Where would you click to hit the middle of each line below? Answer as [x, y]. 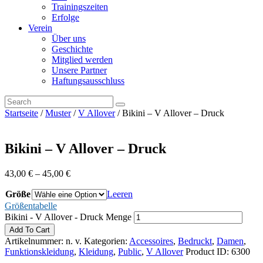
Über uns [69, 38]
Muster [58, 113]
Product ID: [208, 251]
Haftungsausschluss [88, 81]
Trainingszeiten [80, 7]
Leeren [120, 194]
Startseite [21, 113]
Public [130, 251]
